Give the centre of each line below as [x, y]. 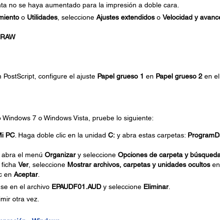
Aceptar [26, 174]
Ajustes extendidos [125, 17]
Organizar [60, 155]
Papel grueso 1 [120, 76]
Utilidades [42, 17]
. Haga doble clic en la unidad [61, 135]
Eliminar [156, 187]
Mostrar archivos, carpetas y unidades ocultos [138, 165]
